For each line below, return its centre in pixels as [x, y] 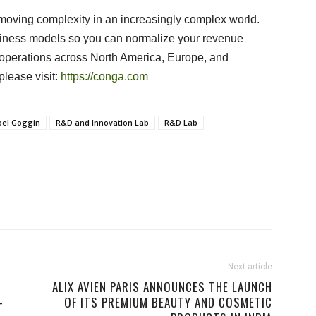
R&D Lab [181, 122]
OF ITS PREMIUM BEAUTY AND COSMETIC [168, 302]
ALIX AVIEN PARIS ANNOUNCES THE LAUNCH [162, 287]
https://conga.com [104, 77]
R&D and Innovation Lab [102, 122]
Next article [250, 267]
